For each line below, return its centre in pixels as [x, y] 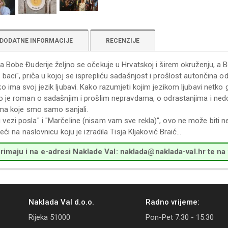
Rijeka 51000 [49, 217]
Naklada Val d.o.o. [61, 202]
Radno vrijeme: [173, 202]
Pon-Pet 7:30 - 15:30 [180, 217]
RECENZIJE [123, 41]
